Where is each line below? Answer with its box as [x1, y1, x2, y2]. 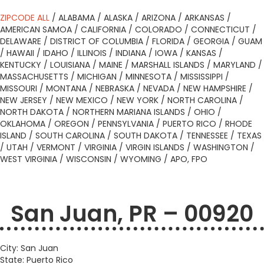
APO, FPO [170, 153, 207, 165]
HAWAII [6, 47, 34, 59]
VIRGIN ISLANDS [126, 141, 184, 153]
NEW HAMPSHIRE [183, 82, 246, 94]
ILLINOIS [77, 47, 107, 59]
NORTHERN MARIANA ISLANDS [72, 106, 185, 118]
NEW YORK [117, 94, 159, 106]
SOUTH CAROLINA [35, 130, 105, 141]
